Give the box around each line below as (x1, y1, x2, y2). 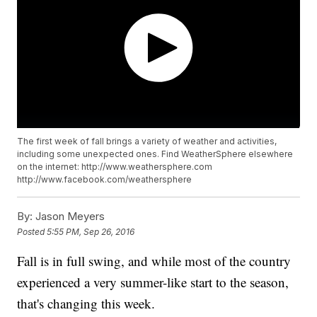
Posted (17, 226, 47, 237)
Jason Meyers (33, 209, 105, 224)
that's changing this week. (17, 294, 156, 313)
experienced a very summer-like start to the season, (17, 273, 289, 292)
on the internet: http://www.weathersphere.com (17, 161, 213, 173)
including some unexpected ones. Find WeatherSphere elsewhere (17, 149, 294, 160)
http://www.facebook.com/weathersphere (17, 174, 192, 185)
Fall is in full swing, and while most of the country (17, 252, 292, 270)
